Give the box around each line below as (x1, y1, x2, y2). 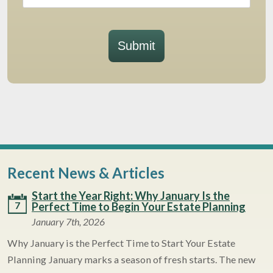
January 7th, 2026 (32, 216, 105, 228)
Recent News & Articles (7, 164, 165, 182)
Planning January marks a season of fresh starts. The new (7, 253, 255, 266)
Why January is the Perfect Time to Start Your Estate (7, 237, 235, 249)
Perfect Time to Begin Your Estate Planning (32, 200, 246, 214)
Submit (118, 39, 155, 53)
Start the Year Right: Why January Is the (32, 189, 230, 203)
